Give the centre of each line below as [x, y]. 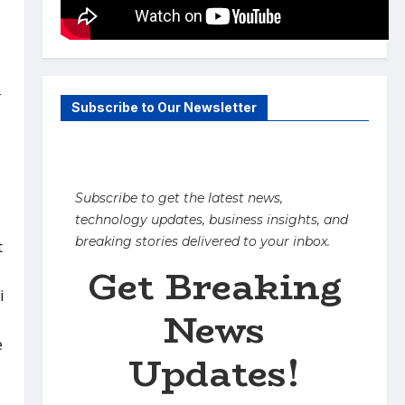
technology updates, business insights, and [211, 220]
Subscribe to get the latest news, [179, 198]
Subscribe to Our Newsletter [164, 108]
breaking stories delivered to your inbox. [202, 242]
